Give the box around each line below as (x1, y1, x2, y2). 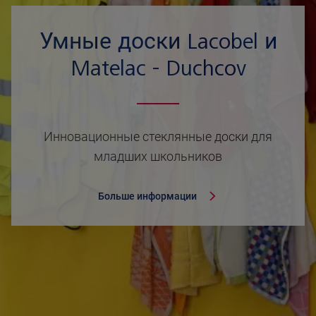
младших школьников (94, 149, 222, 164)
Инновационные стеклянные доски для (44, 129, 272, 145)
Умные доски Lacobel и (39, 30, 277, 54)
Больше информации (98, 190, 197, 202)
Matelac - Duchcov (70, 57, 246, 80)
